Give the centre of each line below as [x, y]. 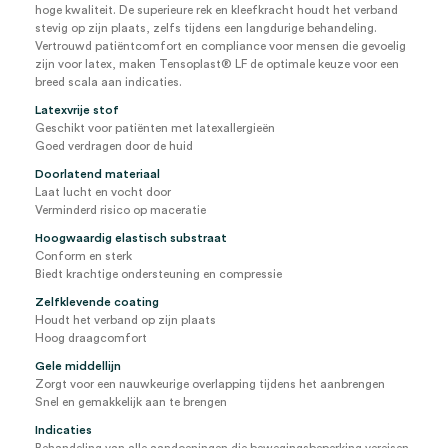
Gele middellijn [78, 366]
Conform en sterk [83, 256]
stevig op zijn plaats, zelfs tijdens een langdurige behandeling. [206, 28]
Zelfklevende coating [97, 302]
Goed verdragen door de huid [114, 146]
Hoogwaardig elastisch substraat [131, 238]
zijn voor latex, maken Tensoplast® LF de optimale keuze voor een [217, 64]
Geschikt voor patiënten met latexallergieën [155, 128]
